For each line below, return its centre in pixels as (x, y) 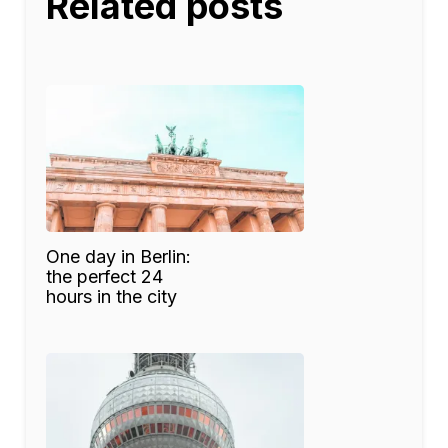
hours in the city (111, 296)
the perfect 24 (104, 276)
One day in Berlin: (118, 256)
